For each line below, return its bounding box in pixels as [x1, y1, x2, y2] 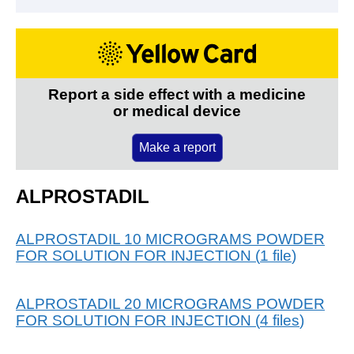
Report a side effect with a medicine [48, 85, 306, 103]
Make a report [138, 140, 216, 154]
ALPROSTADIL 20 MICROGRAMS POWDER [16, 295, 325, 312]
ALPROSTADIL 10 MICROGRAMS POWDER [16, 230, 325, 247]
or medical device [113, 102, 241, 119]
